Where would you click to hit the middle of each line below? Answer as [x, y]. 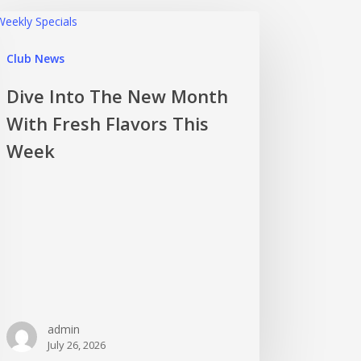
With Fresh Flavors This [108, 123]
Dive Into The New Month [118, 96]
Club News [36, 58]
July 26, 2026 [77, 344]
